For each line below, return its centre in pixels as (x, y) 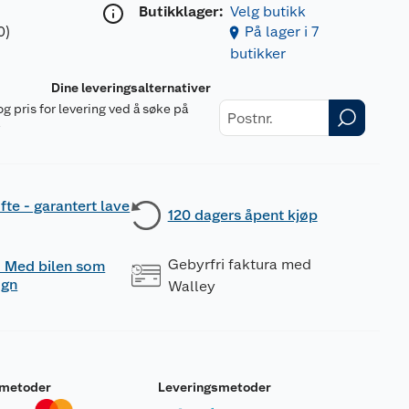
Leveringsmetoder (214, 387)
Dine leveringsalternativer (131, 88)
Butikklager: (180, 11)
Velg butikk (267, 11)
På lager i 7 (281, 31)
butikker (257, 53)
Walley (191, 286)
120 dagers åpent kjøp (242, 215)
